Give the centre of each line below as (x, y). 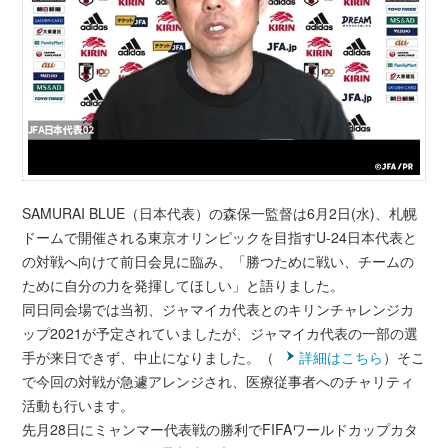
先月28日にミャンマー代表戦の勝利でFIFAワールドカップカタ (220, 429)
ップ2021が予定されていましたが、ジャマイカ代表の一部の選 (220, 333)
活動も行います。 (78, 405)
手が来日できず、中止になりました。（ (148, 357)
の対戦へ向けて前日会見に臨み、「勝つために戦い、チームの (218, 261)
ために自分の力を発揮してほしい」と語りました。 (183, 285)
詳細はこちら (341, 357)
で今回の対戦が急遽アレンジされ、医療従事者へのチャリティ (218, 381)
